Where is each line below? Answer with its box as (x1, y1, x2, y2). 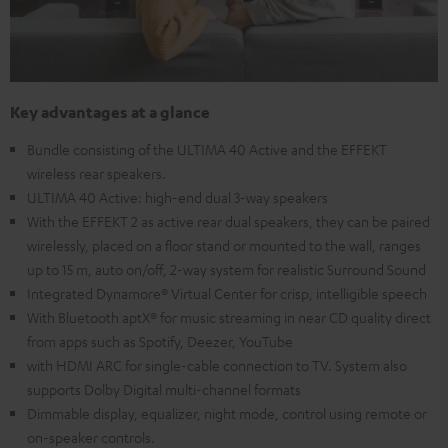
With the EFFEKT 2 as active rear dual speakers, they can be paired (27, 212, 430, 231)
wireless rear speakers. (27, 164, 166, 183)
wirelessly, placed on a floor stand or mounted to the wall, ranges (27, 236, 421, 255)
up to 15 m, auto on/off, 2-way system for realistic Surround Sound (27, 260, 426, 279)
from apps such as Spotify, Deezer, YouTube (27, 332, 293, 351)
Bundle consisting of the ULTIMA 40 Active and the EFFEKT (27, 140, 387, 159)
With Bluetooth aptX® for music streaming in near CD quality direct (27, 308, 431, 327)
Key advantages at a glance (10, 102, 210, 123)
